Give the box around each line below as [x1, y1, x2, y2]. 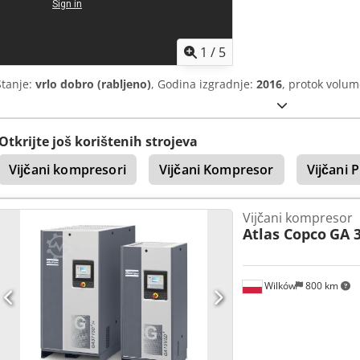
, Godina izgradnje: [151, 76, 256, 92]
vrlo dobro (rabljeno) [35, 76, 151, 92]
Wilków [261, 278, 296, 292]
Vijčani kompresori [9, 160, 126, 178]
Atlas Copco [242, 223, 326, 243]
